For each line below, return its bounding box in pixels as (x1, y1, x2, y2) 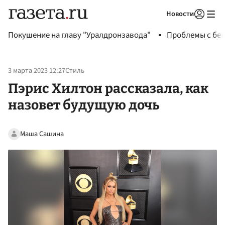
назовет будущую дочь (8, 96, 159, 113)
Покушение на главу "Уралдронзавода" (8, 29, 151, 41)
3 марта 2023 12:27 (8, 65, 65, 76)
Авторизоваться (135, 22, 182, 31)
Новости (166, 9, 194, 19)
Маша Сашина (20, 128, 64, 139)
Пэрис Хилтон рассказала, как (8, 80, 208, 96)
